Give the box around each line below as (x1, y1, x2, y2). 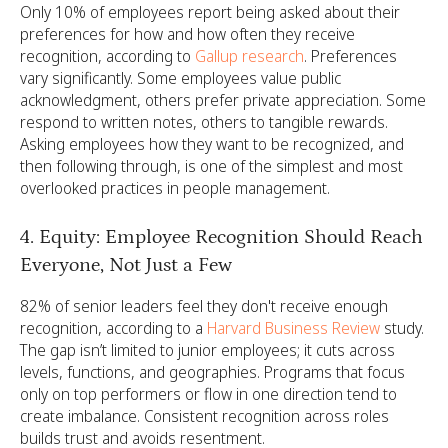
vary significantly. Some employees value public (20, 67, 341, 89)
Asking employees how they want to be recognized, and (20, 133, 404, 155)
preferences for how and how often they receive (20, 23, 355, 45)
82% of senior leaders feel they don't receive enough (20, 295, 388, 317)
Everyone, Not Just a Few (20, 254, 232, 276)
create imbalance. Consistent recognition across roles (20, 405, 389, 427)
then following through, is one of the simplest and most (20, 155, 403, 177)
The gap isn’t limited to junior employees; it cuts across (20, 339, 395, 361)
